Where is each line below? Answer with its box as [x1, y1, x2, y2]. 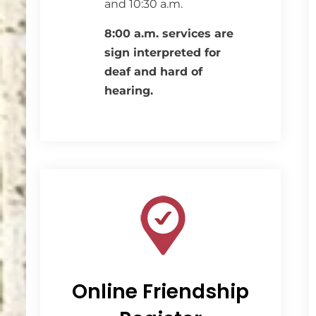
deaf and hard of [104, 65, 203, 78]
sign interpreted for [104, 46, 221, 59]
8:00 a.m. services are [104, 27, 234, 40]
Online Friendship [72, 278, 249, 305]
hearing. [104, 84, 154, 97]
